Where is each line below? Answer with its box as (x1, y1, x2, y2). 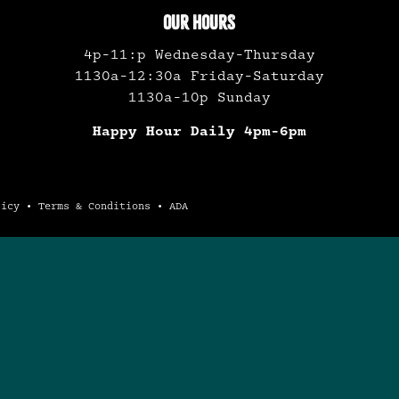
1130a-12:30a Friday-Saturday (74, 67, 324, 85)
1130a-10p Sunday (127, 88, 271, 107)
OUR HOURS (163, 11, 236, 35)
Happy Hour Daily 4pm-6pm (92, 122, 306, 141)
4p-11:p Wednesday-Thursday (83, 45, 315, 64)
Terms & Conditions (38, 199, 151, 214)
